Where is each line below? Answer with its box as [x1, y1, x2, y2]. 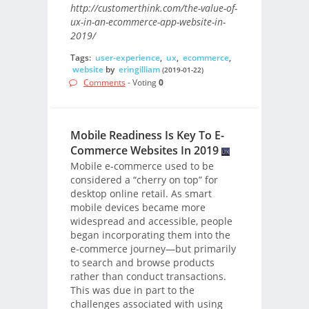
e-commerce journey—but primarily [70, 242, 236, 256]
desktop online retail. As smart [70, 187, 212, 201]
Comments [83, 77, 126, 89]
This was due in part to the [70, 283, 195, 297]
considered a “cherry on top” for [70, 173, 218, 187]
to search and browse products [70, 256, 215, 270]
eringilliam [118, 63, 160, 75]
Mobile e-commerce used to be [70, 159, 214, 173]
